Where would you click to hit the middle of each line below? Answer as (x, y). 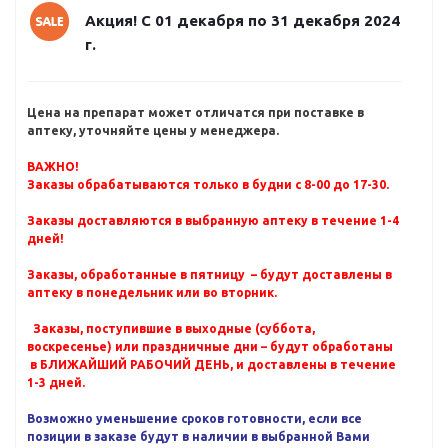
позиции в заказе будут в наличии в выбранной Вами (198, 436)
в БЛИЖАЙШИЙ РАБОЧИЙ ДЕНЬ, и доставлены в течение (211, 364)
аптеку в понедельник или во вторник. (152, 292)
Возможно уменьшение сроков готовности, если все (194, 418)
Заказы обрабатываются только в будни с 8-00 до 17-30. (208, 184)
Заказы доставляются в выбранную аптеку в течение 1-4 (213, 220)
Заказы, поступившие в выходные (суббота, (171, 328)
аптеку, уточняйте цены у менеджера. (153, 130)
